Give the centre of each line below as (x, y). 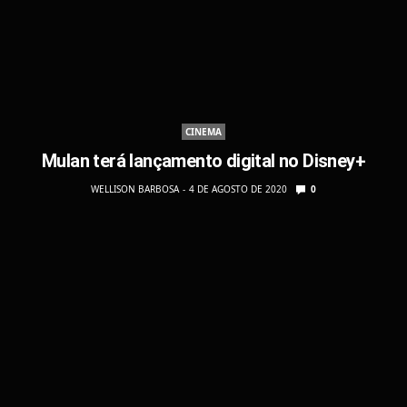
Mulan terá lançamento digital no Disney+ (203, 160)
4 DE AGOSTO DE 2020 (238, 189)
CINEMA (203, 131)
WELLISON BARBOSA (135, 189)
